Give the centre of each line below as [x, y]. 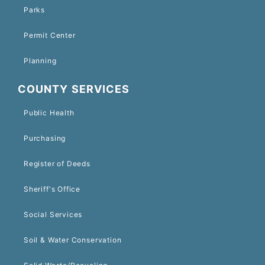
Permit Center [50, 35]
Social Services [53, 214]
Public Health [49, 112]
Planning [40, 60]
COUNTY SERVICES [74, 89]
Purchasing [45, 138]
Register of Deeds [57, 163]
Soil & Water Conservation [73, 240]
